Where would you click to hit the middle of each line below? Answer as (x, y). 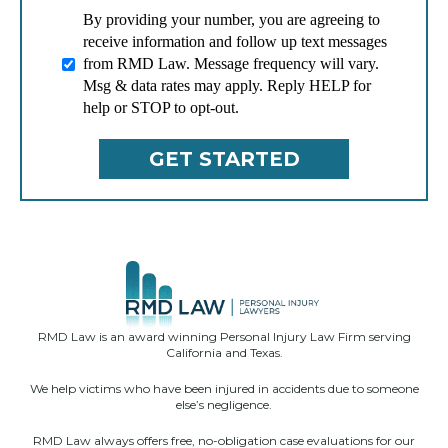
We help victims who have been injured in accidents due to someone (224, 389)
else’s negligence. (224, 405)
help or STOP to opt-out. (161, 108)
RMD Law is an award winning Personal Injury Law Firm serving (224, 337)
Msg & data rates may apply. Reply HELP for (227, 86)
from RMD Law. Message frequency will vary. (231, 64)
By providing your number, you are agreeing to (231, 20)
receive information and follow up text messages (235, 42)
